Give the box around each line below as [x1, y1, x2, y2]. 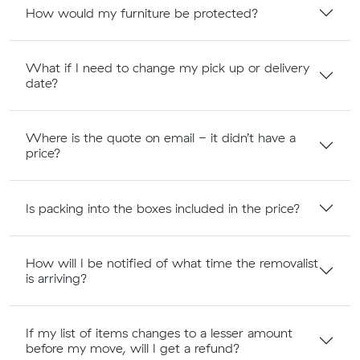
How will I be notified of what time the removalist [26, 255, 318, 272]
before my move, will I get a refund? [26, 340, 240, 357]
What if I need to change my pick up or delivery [26, 59, 309, 76]
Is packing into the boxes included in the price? [26, 199, 301, 216]
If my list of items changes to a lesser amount [26, 325, 292, 342]
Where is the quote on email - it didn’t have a [26, 129, 296, 146]
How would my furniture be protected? [26, 4, 259, 21]
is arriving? [26, 270, 88, 287]
